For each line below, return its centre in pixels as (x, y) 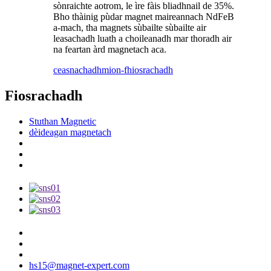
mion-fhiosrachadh (137, 70)
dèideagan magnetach (70, 132)
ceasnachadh (77, 70)
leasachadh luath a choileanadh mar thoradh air (142, 39)
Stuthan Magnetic (63, 122)
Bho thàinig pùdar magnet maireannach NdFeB (144, 17)
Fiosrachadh (44, 96)
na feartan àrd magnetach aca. (110, 50)
